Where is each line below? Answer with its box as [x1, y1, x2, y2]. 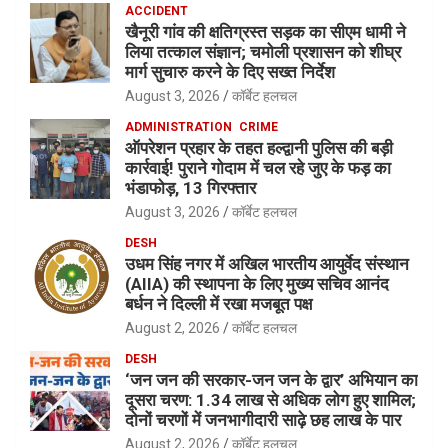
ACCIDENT [125, 4, 188, 19]
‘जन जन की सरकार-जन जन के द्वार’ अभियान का [125, 370, 418, 391]
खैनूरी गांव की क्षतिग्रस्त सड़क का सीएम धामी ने [125, 22, 406, 43]
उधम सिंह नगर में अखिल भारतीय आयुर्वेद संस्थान [125, 254, 409, 275]
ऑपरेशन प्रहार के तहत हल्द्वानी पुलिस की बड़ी [125, 138, 393, 159]
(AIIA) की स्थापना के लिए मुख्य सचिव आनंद [125, 274, 389, 295]
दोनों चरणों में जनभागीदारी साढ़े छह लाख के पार [125, 410, 401, 431]
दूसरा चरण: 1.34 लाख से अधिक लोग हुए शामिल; [125, 390, 416, 411]
